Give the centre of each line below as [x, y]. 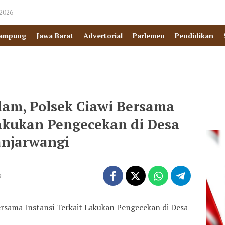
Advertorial [103, 35]
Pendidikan [194, 35]
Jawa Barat [55, 35]
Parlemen [149, 35]
